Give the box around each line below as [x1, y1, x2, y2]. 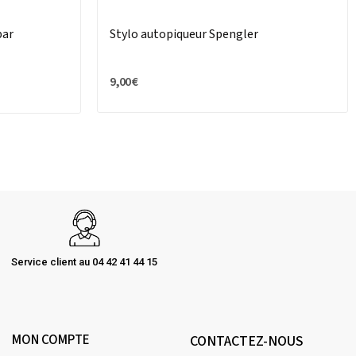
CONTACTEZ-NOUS [190, 331, 304, 352]
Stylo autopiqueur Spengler [110, 25, 258, 44]
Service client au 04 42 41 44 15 [11, 256, 157, 269]
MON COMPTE [12, 331, 90, 350]
